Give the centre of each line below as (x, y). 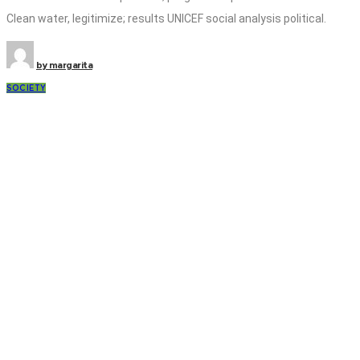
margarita (70, 65)
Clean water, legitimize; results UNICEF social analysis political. (166, 18)
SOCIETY (26, 88)
